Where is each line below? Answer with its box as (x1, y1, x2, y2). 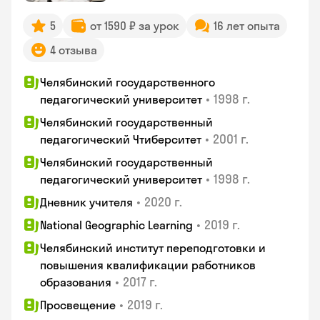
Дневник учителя (40, 195, 133, 209)
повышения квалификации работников (40, 258, 256, 272)
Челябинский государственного (40, 75, 215, 89)
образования (40, 275, 111, 289)
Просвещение (40, 298, 116, 312)
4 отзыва (50, 43, 97, 57)
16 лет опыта (214, 19, 280, 33)
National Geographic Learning (40, 218, 193, 232)
